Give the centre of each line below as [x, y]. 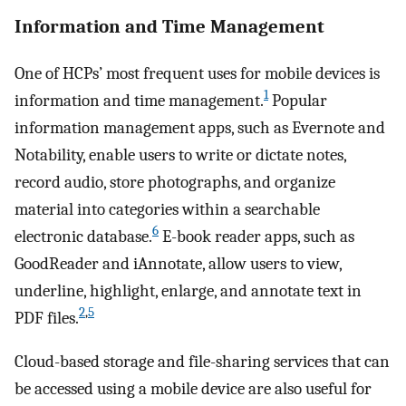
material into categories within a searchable [167, 209]
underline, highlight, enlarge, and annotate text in [188, 290]
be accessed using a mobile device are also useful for [193, 389]
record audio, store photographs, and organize [175, 182]
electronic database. [83, 236]
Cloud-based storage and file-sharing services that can [202, 362]
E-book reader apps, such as [256, 236]
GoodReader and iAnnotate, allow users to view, [178, 263]
